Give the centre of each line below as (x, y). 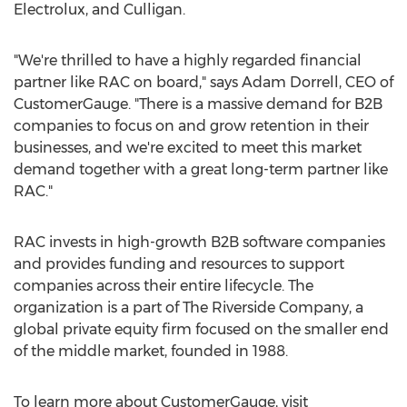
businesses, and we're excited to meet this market (188, 148)
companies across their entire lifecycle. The (164, 286)
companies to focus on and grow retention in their (191, 126)
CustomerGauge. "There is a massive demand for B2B (198, 104)
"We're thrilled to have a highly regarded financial (188, 60)
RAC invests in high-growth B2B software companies (199, 242)
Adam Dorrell (290, 82)
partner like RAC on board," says (128, 82)
